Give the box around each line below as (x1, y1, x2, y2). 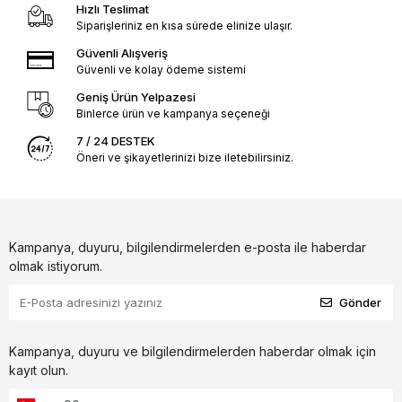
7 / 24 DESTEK (75, 134, 155, 149)
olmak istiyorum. (9, 258, 102, 275)
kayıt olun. (9, 363, 68, 379)
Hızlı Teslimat (75, 2, 149, 17)
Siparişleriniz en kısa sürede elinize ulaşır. (75, 19, 293, 33)
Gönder (339, 294, 381, 310)
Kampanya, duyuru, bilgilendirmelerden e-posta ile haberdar (9, 240, 366, 256)
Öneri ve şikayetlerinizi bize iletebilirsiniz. (75, 151, 293, 165)
